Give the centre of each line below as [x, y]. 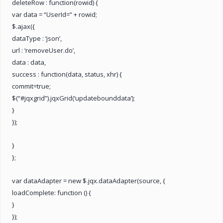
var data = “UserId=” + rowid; [55, 14]
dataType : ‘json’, [37, 38]
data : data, [29, 62]
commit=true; [31, 86]
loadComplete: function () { [52, 192]
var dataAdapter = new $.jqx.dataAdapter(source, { [89, 180]
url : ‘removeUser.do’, [44, 50]
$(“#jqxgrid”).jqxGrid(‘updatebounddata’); [73, 98]
